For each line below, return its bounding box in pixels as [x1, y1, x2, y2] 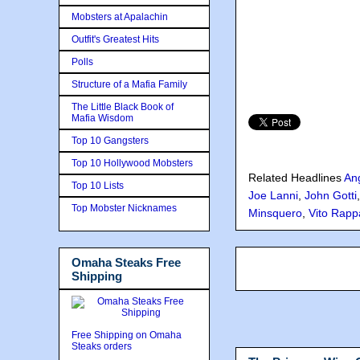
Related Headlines [248, 171, 344, 185]
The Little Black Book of [72, 100, 174, 112]
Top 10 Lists [72, 179, 124, 191]
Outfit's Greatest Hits [72, 33, 159, 45]
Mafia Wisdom [72, 112, 133, 124]
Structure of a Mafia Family [72, 78, 187, 90]
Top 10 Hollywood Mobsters [72, 157, 193, 169]
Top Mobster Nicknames [72, 202, 177, 214]
